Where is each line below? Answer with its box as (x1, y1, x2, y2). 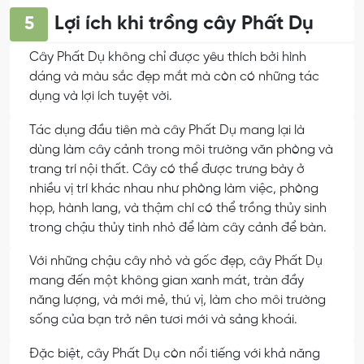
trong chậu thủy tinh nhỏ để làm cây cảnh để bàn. (29, 220, 327, 235)
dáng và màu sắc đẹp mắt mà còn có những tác (29, 69, 319, 84)
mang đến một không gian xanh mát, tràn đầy (29, 274, 304, 288)
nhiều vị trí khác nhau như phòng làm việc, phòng (29, 181, 318, 196)
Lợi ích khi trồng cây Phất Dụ (54, 13, 314, 34)
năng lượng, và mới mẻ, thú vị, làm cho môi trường (29, 293, 326, 308)
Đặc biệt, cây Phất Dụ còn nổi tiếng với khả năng (29, 347, 320, 362)
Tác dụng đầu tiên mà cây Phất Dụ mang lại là (29, 123, 305, 137)
